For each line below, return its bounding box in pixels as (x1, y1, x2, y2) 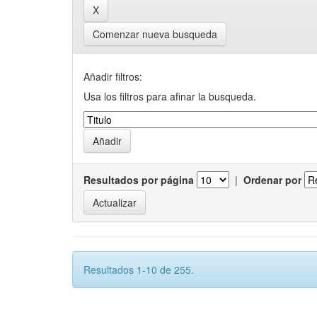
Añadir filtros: (83, 69, 142, 83)
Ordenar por (243, 173, 301, 187)
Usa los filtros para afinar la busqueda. (83, 89, 256, 103)
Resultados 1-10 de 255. (83, 263, 194, 277)
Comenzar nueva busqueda (93, 27, 217, 41)
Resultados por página (83, 173, 194, 187)
